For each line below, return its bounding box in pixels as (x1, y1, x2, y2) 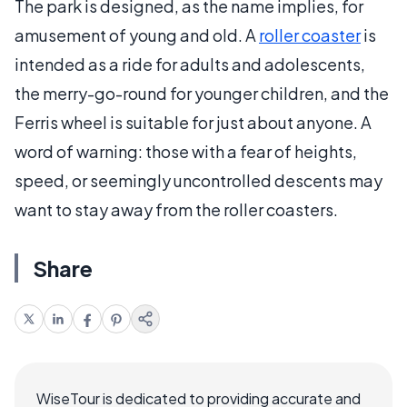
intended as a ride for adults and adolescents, (15, 53, 365, 74)
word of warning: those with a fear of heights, (15, 140, 357, 162)
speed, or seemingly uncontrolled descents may (15, 169, 382, 191)
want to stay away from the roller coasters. (15, 198, 338, 220)
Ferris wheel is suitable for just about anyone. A (15, 111, 372, 133)
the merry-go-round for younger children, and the (15, 82, 389, 104)
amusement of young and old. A (15, 24, 259, 45)
